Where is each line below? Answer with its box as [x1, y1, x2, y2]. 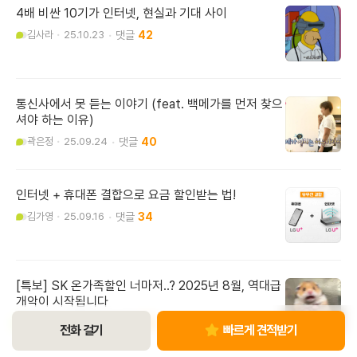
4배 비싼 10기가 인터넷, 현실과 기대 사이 [16, 6, 227, 22]
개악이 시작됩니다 [16, 294, 108, 310]
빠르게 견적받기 [221, 323, 298, 338]
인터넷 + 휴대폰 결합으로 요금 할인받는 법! [16, 187, 236, 203]
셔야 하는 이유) [16, 112, 94, 128]
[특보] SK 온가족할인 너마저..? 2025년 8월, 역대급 [16, 278, 281, 294]
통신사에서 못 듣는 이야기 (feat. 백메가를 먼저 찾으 [16, 96, 283, 112]
